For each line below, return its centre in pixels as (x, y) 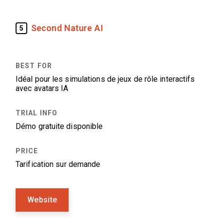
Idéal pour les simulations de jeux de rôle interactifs (105, 79)
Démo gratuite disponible (59, 126)
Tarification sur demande (58, 164)
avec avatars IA (42, 88)
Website (42, 200)
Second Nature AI (67, 28)
